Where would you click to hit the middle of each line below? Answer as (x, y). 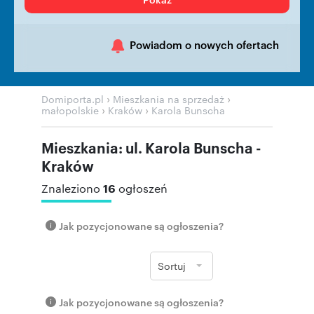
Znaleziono (72, 188)
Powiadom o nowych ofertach (204, 44)
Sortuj (172, 266)
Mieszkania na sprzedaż (169, 99)
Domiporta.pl (73, 99)
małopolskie (70, 110)
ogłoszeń (143, 188)
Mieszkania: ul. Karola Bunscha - (151, 147)
